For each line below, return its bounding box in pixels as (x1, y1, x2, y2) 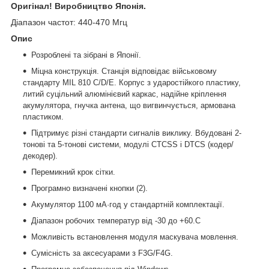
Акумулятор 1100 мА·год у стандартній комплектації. (31, 199, 225, 209)
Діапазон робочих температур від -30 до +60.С (31, 216, 201, 225)
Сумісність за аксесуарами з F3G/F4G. (31, 248, 173, 258)
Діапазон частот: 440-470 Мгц (11, 17, 127, 27)
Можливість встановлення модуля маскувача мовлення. (31, 232, 238, 241)
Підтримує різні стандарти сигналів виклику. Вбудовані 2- (31, 128, 241, 138)
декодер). (23, 151, 58, 160)
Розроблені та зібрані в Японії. (31, 50, 141, 59)
